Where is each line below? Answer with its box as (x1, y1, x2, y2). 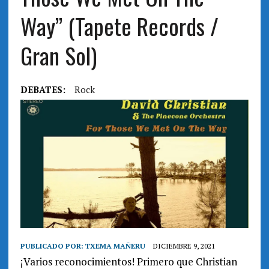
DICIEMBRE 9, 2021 (153, 241, 215, 251)
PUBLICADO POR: (20, 241, 85, 251)
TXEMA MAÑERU (85, 241, 145, 251)
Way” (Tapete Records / (20, 8, 219, 43)
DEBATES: (20, 83, 65, 95)
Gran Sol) (20, 38, 97, 72)
